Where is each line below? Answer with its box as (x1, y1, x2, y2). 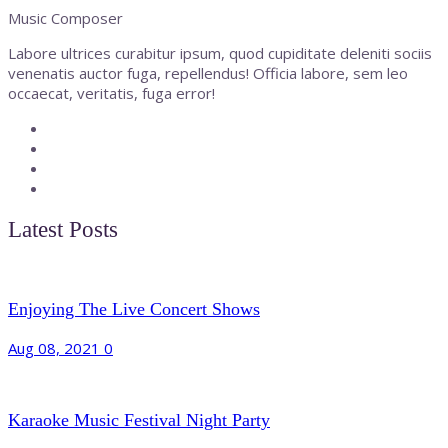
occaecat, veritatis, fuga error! (8, 83, 215, 104)
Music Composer (8, 8, 123, 29)
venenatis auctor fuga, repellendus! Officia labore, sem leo (8, 63, 408, 84)
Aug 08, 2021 (8, 337, 104, 358)
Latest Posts (8, 217, 118, 243)
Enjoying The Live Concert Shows (8, 299, 260, 320)
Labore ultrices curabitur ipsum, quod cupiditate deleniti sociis (8, 43, 432, 64)
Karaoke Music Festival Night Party (8, 410, 270, 431)
